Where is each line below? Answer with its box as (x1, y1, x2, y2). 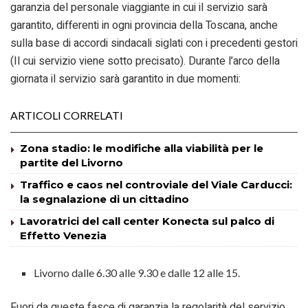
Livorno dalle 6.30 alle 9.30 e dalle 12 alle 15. (34, 265, 241, 279)
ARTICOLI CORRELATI (10, 108, 123, 122)
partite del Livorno (20, 155, 123, 169)
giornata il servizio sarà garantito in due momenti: (10, 70, 241, 87)
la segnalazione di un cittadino (20, 192, 189, 206)
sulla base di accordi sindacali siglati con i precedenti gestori (10, 34, 298, 52)
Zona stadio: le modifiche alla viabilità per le (20, 141, 263, 155)
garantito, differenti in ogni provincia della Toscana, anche (10, 16, 278, 34)
